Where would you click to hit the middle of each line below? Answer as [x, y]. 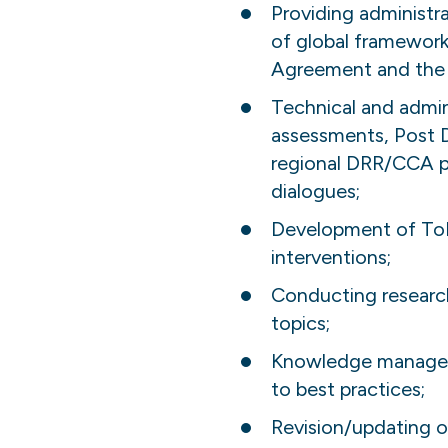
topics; [300, 323]
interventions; [331, 257]
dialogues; [315, 191]
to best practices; [348, 389]
